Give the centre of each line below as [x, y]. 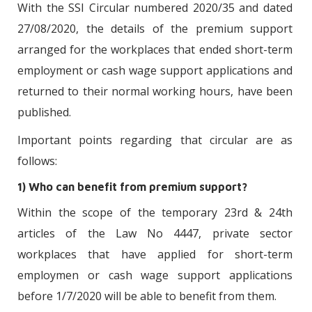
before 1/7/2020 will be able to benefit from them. [147, 296]
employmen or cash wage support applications [155, 275]
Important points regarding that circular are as [155, 140]
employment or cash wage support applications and [155, 70]
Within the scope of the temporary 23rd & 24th [155, 212]
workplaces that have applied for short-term [155, 254]
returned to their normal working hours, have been [155, 91]
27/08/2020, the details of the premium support [155, 28]
